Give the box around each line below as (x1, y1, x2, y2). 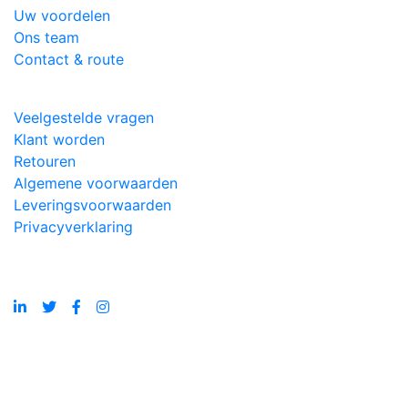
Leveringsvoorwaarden (14, 196, 171, 215)
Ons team (14, 28, 79, 47)
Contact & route (14, 50, 124, 69)
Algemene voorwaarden (14, 174, 178, 193)
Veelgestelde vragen (14, 108, 154, 127)
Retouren (14, 152, 76, 171)
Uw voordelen (14, 6, 110, 25)
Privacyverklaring (14, 218, 133, 237)
